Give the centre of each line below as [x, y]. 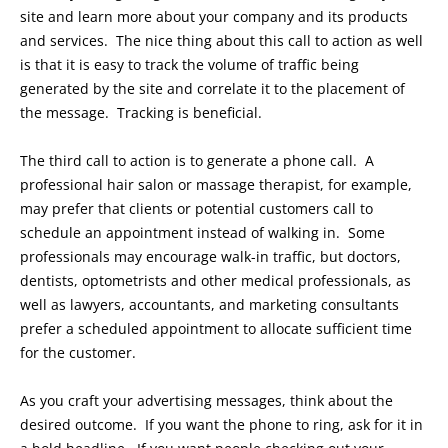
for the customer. [78, 353]
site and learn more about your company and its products [214, 17]
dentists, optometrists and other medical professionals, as [215, 281]
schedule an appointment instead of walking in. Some [202, 233]
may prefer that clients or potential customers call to [196, 209]
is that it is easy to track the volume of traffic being [189, 65]
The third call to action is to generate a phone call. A [197, 161]
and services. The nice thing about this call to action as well [221, 41]
